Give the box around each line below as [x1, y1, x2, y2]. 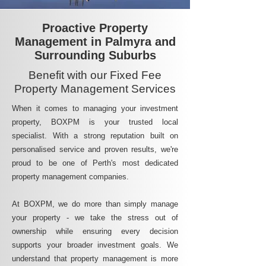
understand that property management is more [12, 254, 178, 263]
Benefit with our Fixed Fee [28, 69, 161, 81]
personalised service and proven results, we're [12, 145, 178, 154]
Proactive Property [42, 21, 148, 34]
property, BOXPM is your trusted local [12, 118, 178, 126]
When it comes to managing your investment [12, 104, 178, 113]
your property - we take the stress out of [12, 213, 178, 222]
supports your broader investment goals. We [12, 240, 178, 249]
